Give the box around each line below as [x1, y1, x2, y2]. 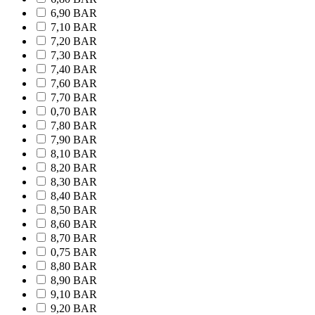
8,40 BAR [51, 190, 97, 202]
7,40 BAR [51, 63, 97, 76]
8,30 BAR [51, 176, 97, 188]
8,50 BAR [51, 204, 97, 217]
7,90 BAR [51, 134, 97, 146]
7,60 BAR [51, 77, 97, 90]
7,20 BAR [51, 35, 97, 48]
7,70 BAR [51, 91, 97, 104]
